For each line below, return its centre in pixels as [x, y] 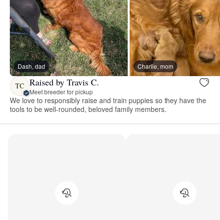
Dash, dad [31, 66]
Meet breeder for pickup [61, 91]
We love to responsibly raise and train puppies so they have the [108, 100]
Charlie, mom [155, 66]
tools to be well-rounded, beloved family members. [88, 109]
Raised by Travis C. [64, 82]
